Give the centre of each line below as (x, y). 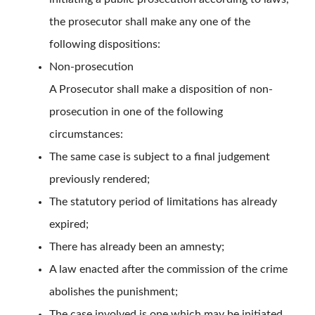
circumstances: (86, 135)
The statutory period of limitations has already (163, 202)
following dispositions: (105, 45)
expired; (69, 225)
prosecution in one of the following (136, 112)
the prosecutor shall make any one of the (150, 22)
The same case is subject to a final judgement (160, 157)
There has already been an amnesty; (137, 247)
